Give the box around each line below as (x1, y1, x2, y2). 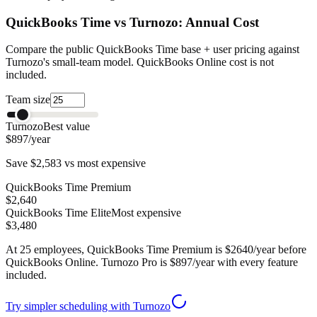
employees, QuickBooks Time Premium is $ (31, 243, 231, 256)
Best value (43, 120, 90, 133)
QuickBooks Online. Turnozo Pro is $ (6, 256, 175, 269)
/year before (253, 243, 306, 256)
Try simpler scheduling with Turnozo (6, 300, 171, 313)
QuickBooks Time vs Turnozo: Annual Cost (6, 14, 259, 30)
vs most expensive (62, 157, 146, 170)
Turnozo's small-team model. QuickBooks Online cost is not (6, 56, 274, 69)
